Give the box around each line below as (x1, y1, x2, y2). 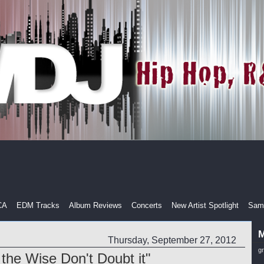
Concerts (131, 201, 162, 210)
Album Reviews (68, 201, 122, 210)
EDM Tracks (16, 201, 60, 210)
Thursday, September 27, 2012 (107, 235, 236, 245)
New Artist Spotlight (171, 201, 239, 210)
